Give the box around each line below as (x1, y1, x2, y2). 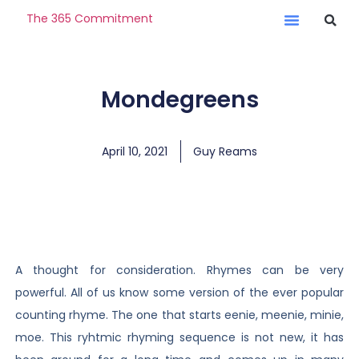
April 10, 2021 (102, 143, 167, 159)
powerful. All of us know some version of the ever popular (14, 284, 345, 301)
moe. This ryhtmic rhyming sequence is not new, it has (14, 329, 345, 345)
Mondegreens (100, 84, 259, 115)
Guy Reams (193, 143, 257, 159)
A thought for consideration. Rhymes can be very (14, 262, 345, 278)
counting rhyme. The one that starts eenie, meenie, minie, (14, 307, 345, 323)
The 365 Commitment (26, 10, 153, 26)
